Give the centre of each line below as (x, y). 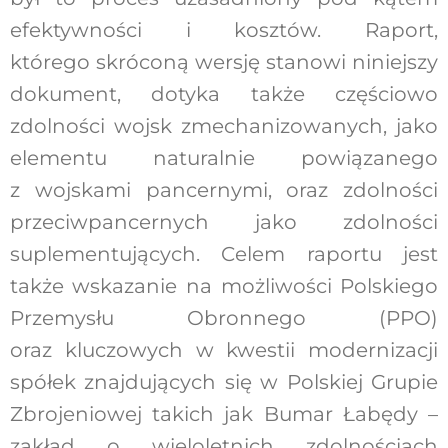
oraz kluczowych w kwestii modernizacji (224, 349)
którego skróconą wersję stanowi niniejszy (224, 61)
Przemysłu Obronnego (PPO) (224, 317)
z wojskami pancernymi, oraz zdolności (224, 189)
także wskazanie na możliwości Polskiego (224, 285)
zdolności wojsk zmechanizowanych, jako (224, 125)
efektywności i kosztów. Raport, (224, 29)
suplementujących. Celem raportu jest (224, 253)
